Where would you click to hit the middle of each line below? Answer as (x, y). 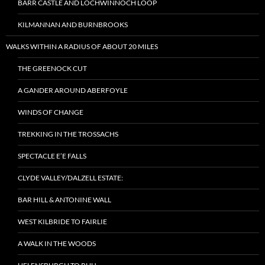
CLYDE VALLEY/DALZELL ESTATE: (70, 178)
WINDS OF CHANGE (51, 112)
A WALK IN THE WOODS (57, 243)
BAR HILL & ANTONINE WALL (64, 200)
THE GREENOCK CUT (52, 68)
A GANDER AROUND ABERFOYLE (73, 90)
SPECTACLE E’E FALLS (52, 156)
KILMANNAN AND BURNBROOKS (73, 25)
